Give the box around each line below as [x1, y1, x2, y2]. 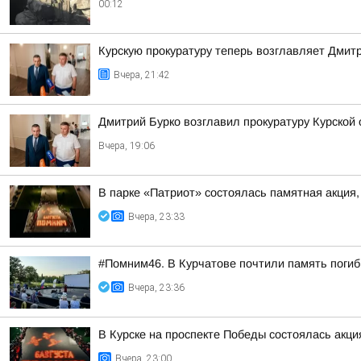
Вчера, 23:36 [128, 282, 185, 293]
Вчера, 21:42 [114, 69, 170, 81]
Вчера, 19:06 [98, 140, 155, 151]
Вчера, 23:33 [128, 211, 185, 222]
